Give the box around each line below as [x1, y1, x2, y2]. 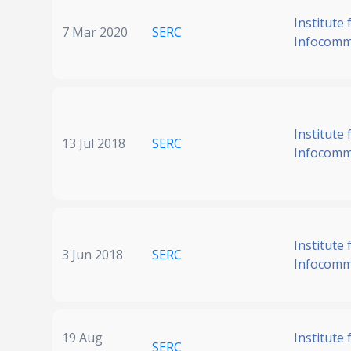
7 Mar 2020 [62, 24, 128, 42]
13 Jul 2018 [62, 135, 125, 153]
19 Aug [62, 329, 103, 347]
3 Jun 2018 [62, 246, 123, 264]
